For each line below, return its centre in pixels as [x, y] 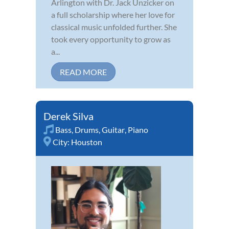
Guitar [113, 130]
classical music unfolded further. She [114, 27]
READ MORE [83, 72]
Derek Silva [68, 116]
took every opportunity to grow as [111, 39]
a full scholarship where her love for [113, 15]
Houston [87, 142]
